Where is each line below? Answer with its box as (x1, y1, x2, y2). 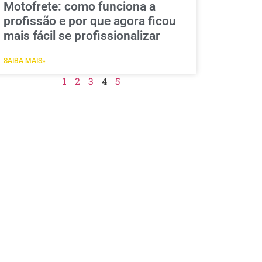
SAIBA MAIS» (3, 56, 46, 65)
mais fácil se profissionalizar (3, 28, 160, 43)
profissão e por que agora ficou (3, 13, 176, 28)
